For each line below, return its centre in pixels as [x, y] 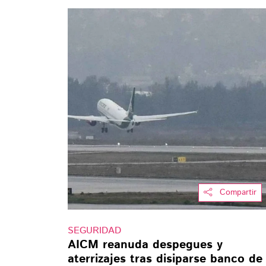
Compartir [238, 193]
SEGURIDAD [94, 231]
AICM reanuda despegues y [145, 245]
